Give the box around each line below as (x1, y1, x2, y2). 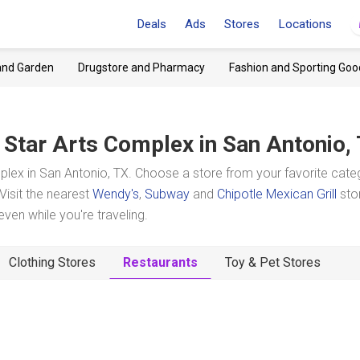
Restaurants (123, 255, 198, 270)
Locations (278, 17, 332, 31)
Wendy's (92, 186, 139, 202)
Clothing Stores (9, 255, 96, 270)
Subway (145, 186, 190, 202)
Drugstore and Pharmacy (78, 61, 205, 74)
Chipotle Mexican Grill (217, 186, 337, 202)
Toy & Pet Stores (225, 255, 321, 270)
